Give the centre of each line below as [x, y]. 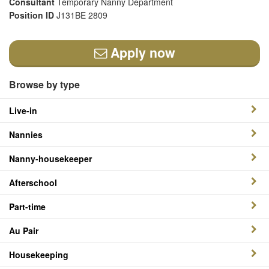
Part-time [27, 207]
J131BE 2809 [82, 15]
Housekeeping [39, 255]
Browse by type [44, 84]
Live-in [23, 110]
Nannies [26, 134]
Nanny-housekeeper [50, 159]
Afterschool [33, 183]
